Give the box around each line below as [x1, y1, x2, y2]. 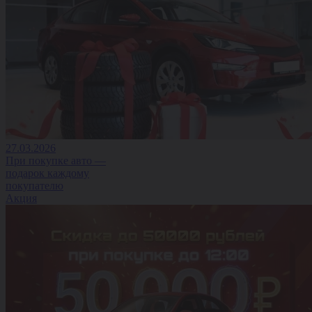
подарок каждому [6, 166, 89, 179]
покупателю [6, 179, 63, 192]
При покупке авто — [6, 154, 106, 166]
